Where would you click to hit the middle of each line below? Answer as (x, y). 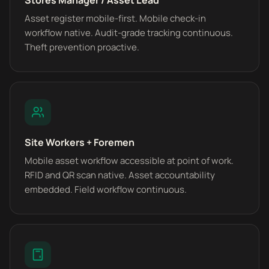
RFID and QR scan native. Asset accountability (120, 175)
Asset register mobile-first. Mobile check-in (115, 18)
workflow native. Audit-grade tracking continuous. (129, 33)
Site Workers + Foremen (80, 142)
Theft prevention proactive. (82, 47)
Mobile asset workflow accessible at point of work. (129, 161)
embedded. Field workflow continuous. (106, 189)
